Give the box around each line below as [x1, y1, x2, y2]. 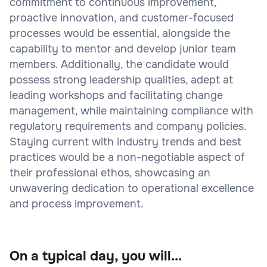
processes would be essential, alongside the [10, 26, 230, 40]
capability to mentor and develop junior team [10, 42, 236, 55]
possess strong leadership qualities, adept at [10, 73, 233, 86]
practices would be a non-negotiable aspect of [10, 150, 245, 164]
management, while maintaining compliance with [10, 104, 253, 117]
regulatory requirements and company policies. [10, 119, 246, 133]
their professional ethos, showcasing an [10, 166, 210, 179]
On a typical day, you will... [10, 247, 182, 265]
